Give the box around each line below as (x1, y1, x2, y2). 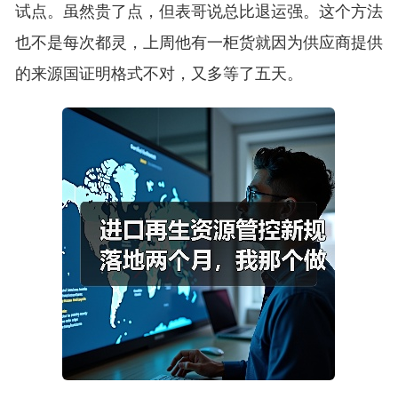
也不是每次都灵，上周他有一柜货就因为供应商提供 (14, 34, 383, 52)
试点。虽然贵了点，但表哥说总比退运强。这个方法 (14, 3, 383, 21)
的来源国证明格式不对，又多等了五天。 (14, 65, 303, 84)
